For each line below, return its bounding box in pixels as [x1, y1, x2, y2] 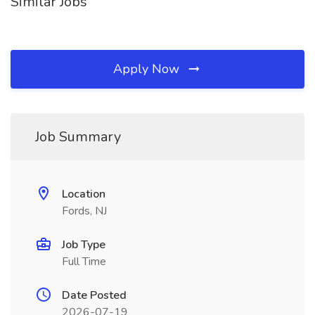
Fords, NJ [62, 203, 107, 219]
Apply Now [113, 60, 183, 77]
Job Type [62, 237, 105, 252]
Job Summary [35, 127, 121, 146]
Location [62, 186, 105, 202]
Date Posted [62, 288, 127, 303]
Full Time [62, 254, 106, 269]
